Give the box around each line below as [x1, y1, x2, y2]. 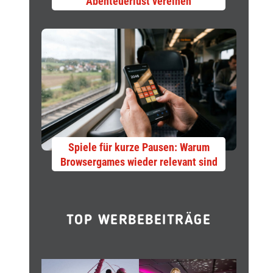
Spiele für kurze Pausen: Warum [68, 141, 210, 154]
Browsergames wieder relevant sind [60, 155, 218, 168]
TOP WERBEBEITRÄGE [66, 214, 211, 228]
